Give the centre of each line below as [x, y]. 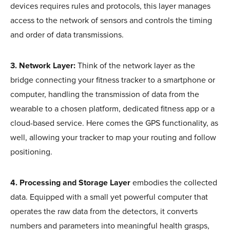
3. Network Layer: [43, 65]
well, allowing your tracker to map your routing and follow [113, 137]
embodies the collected [175, 183]
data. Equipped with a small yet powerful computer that [109, 197]
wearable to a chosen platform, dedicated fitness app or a [112, 109]
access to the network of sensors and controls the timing [111, 20]
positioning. [31, 152]
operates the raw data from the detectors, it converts [104, 211]
